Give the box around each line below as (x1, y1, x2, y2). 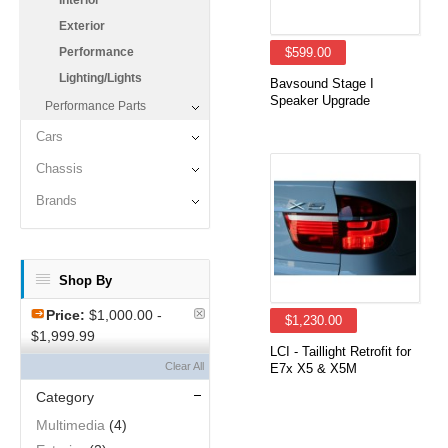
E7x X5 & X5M (270, 361, 357, 376)
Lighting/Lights (59, 71, 142, 85)
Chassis (36, 161, 83, 176)
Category (36, 389, 94, 405)
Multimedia (36, 417, 105, 433)
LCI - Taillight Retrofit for (270, 344, 411, 359)
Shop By (59, 273, 112, 288)
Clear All (165, 360, 204, 372)
